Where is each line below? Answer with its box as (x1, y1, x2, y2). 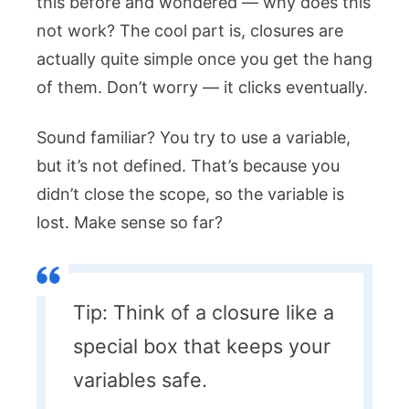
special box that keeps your (73, 333, 330, 358)
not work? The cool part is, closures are (37, 20, 343, 40)
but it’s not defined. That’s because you (37, 155, 340, 175)
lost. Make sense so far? (37, 212, 223, 232)
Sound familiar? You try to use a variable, (37, 127, 351, 147)
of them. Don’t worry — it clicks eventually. (37, 77, 368, 97)
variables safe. (73, 367, 207, 392)
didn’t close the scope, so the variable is (37, 184, 344, 204)
